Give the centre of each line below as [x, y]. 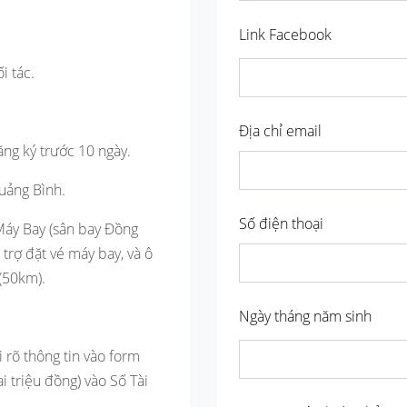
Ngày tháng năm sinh [305, 317]
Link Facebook [285, 35]
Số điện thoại [281, 224]
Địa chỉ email [280, 131]
